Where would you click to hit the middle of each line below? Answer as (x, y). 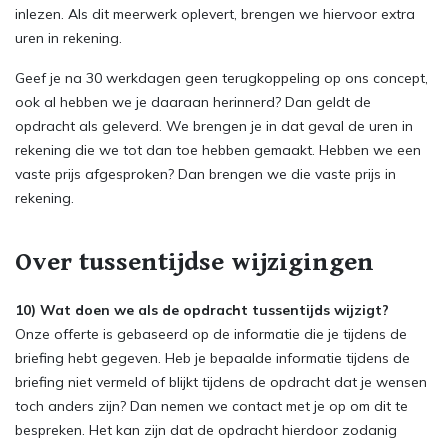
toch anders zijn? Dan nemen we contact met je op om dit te (211, 406)
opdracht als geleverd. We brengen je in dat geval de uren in (214, 126)
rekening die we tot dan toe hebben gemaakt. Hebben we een (218, 150)
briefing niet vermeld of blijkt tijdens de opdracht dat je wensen (221, 382)
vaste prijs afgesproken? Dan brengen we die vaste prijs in (205, 174)
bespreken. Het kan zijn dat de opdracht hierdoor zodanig (206, 430)
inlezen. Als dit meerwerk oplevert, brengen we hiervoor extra (215, 14)
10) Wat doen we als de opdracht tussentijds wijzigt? (204, 310)
